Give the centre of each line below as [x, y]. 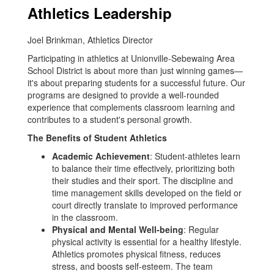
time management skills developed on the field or [147, 193]
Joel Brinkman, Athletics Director [90, 40]
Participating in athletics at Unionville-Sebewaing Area [131, 58]
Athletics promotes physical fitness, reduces [136, 254]
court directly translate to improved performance [145, 205]
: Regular [201, 229]
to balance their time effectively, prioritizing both [143, 168]
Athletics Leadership [100, 13]
